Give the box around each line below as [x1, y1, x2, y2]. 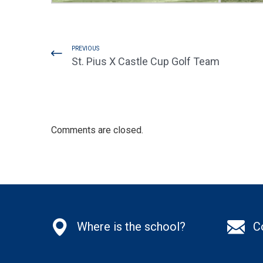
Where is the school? [77, 219, 186, 234]
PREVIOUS [72, 45, 99, 52]
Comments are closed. [51, 124, 143, 136]
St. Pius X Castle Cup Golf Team [72, 55, 220, 68]
